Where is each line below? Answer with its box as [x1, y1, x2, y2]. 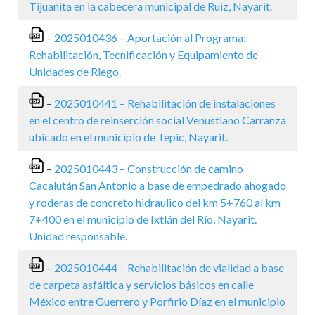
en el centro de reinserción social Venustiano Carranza [29, 113, 286, 127]
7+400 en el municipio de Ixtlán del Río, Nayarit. [29, 212, 257, 226]
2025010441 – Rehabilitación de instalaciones [54, 96, 276, 110]
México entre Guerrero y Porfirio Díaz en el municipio [29, 295, 285, 308]
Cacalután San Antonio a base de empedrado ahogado [29, 179, 286, 192]
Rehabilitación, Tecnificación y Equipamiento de [29, 48, 258, 61]
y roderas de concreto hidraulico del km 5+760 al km [29, 195, 281, 209]
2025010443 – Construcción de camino [54, 162, 243, 175]
